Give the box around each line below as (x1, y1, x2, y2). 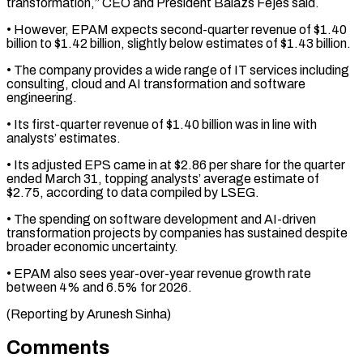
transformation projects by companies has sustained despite (6, 225, 348, 240)
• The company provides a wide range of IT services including (6, 62, 349, 77)
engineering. (6, 90, 77, 105)
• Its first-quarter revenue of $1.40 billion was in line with (6, 117, 317, 131)
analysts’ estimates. (6, 130, 121, 145)
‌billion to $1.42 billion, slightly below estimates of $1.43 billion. (6, 36, 351, 50)
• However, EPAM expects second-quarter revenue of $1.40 (6, 22, 347, 36)
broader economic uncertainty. (6, 239, 178, 254)
